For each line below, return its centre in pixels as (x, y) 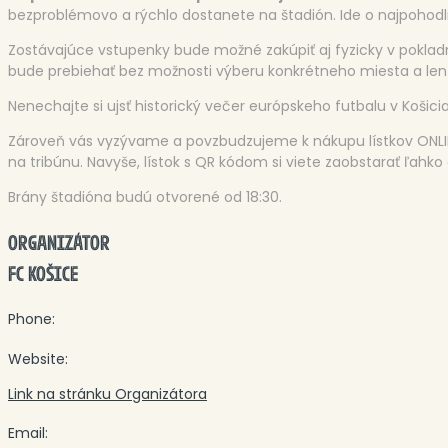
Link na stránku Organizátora (107, 393)
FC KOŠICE (43, 275)
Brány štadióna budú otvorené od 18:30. (145, 197)
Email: (28, 433)
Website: (38, 358)
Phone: (31, 318)
